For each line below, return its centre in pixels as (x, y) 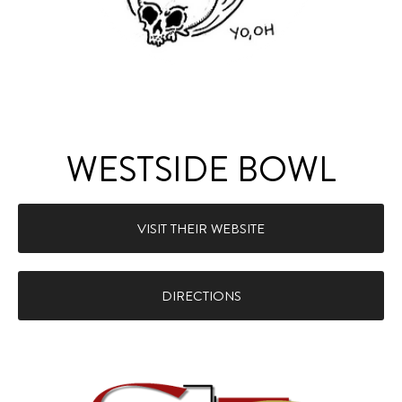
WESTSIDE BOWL (201, 169)
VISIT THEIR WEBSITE (201, 229)
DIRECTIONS (201, 296)
